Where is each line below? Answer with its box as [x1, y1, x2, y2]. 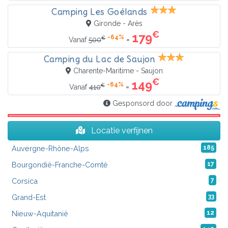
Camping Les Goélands [51, 6, 148, 18]
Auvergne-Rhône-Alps [12, 144, 89, 153]
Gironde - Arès [93, 19, 142, 28]
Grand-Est [12, 192, 46, 202]
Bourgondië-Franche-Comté [12, 160, 108, 169]
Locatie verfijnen [89, 125, 153, 135]
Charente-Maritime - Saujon [73, 67, 163, 75]
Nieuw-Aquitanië [12, 209, 68, 218]
